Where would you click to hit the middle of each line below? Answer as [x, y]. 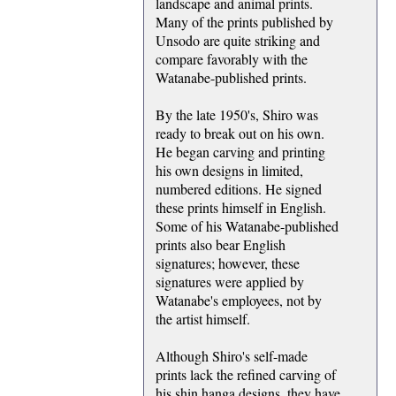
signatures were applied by [230, 282]
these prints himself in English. [241, 208]
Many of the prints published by [244, 22]
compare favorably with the [232, 59]
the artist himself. [203, 319]
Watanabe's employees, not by [239, 301]
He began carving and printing [240, 152]
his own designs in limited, [229, 171]
